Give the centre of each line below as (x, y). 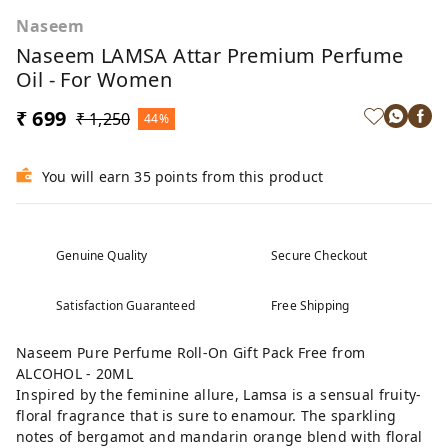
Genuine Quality (102, 255)
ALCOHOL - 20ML (77, 373)
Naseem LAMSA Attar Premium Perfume (210, 55)
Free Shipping (310, 305)
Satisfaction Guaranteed (125, 305)
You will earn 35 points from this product (183, 176)
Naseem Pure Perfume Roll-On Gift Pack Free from (191, 352)
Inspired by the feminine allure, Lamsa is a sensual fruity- (219, 394)
